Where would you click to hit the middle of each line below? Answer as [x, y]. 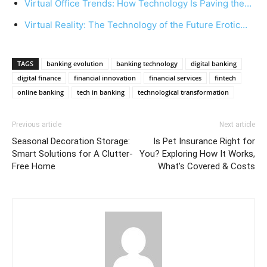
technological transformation [183, 92]
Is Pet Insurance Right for [204, 142]
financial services [175, 78]
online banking [41, 92]
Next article [237, 125]
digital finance [39, 78]
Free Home [34, 167]
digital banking [214, 64]
